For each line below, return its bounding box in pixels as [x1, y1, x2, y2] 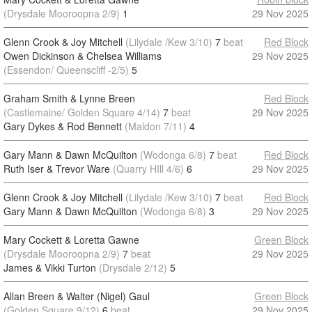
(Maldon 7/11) [125, 119, 187, 133]
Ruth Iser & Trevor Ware [3, 162, 110, 175]
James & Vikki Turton [3, 260, 96, 274]
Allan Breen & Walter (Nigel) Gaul [3, 289, 150, 303]
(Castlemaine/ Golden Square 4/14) [3, 105, 160, 119]
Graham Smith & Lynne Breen [3, 91, 135, 105]
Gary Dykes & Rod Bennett [3, 119, 122, 133]
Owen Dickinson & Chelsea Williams [3, 49, 162, 63]
